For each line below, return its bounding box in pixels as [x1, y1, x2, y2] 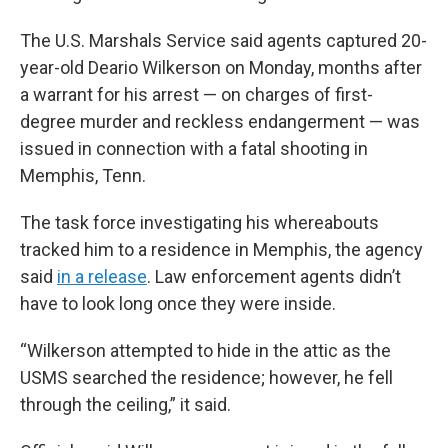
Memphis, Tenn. [20, 165, 146, 186]
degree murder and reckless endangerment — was [20, 111, 420, 132]
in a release [57, 266, 147, 287]
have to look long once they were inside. [20, 293, 336, 314]
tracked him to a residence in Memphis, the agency [20, 239, 423, 260]
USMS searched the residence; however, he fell [20, 367, 393, 388]
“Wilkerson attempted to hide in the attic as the [20, 340, 391, 361]
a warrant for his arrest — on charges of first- [20, 84, 373, 105]
